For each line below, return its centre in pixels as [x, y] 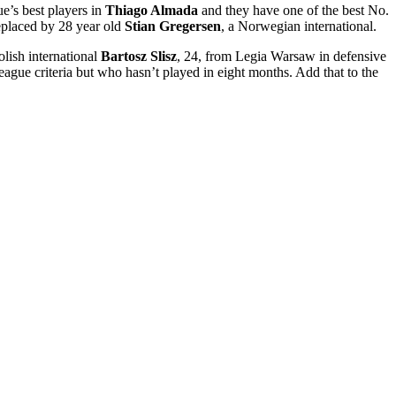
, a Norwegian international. [299, 27]
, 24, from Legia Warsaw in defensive [282, 57]
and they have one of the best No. [293, 11]
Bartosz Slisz [139, 57]
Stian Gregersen [173, 27]
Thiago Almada [152, 11]
